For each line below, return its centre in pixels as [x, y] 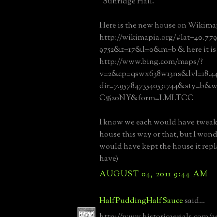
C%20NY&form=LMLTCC [147, 98]
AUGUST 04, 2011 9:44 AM [154, 174]
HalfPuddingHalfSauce [141, 201]
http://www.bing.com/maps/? [151, 62]
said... [194, 201]
